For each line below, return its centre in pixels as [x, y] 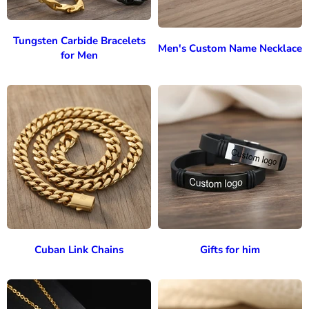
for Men [79, 56]
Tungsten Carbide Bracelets [79, 41]
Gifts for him [230, 250]
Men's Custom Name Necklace [230, 48]
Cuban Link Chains [79, 250]
